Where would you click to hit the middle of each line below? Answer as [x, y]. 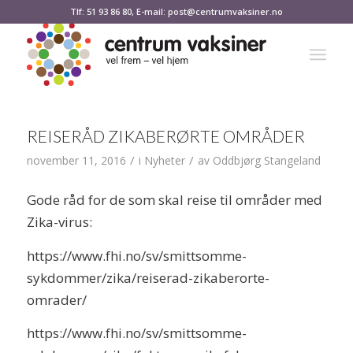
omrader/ [56, 299]
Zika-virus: [59, 222]
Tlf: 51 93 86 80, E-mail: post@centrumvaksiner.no [176, 11]
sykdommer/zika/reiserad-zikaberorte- [148, 277]
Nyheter [164, 160]
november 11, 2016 [76, 160]
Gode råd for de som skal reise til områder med [174, 200]
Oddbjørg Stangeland [266, 160]
